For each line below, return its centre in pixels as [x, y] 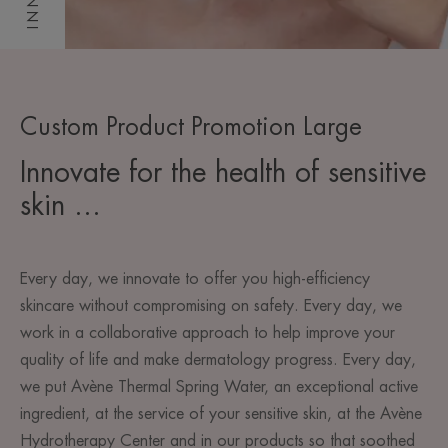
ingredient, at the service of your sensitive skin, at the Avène [221, 414]
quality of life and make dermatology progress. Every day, [218, 360]
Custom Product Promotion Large [191, 127]
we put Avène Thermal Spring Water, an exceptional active [219, 387]
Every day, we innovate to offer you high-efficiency [195, 279]
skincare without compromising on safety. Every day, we [211, 306]
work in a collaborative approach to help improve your [207, 333]
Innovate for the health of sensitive [223, 173]
